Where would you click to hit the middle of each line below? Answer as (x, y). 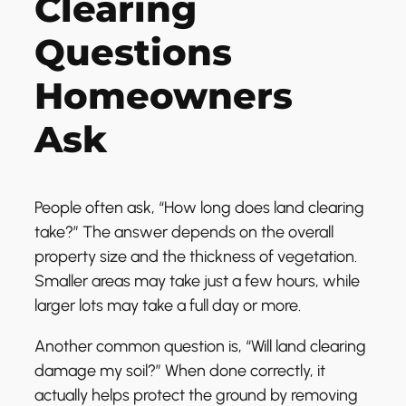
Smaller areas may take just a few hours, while (197, 280)
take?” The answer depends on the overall (184, 232)
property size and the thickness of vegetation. (196, 256)
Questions (133, 52)
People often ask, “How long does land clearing (199, 207)
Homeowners (164, 95)
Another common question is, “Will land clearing (200, 346)
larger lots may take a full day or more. (168, 305)
